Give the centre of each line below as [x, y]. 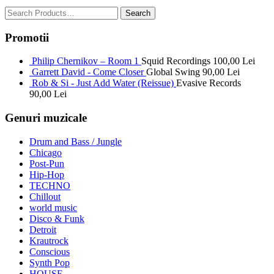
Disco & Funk [57, 218]
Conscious [50, 251]
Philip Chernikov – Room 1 [85, 61]
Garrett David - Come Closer [88, 72]
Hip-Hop [47, 174]
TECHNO [50, 185]
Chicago [46, 152]
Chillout [45, 196]
